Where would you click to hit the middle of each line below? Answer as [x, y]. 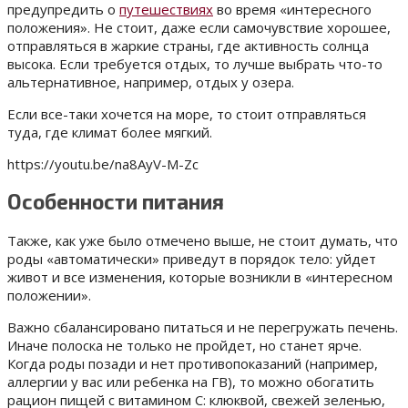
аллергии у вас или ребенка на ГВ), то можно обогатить [191, 382]
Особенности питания [116, 202]
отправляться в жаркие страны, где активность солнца [188, 45]
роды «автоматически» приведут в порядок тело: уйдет [192, 259]
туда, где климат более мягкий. [110, 132]
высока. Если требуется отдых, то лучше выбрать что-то [195, 63]
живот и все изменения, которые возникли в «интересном [200, 277]
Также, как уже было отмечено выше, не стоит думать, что [203, 241]
